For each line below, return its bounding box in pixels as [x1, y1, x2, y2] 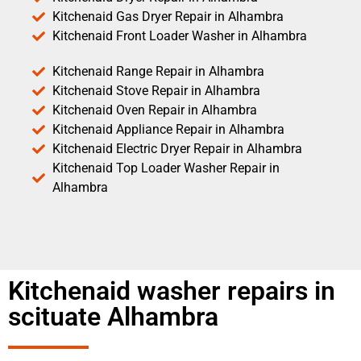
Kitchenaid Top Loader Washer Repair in [52, 160, 280, 176]
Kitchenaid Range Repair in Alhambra [52, 63, 264, 79]
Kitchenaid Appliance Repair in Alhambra [52, 121, 284, 137]
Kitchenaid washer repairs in [8, 275, 335, 306]
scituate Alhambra [8, 301, 218, 332]
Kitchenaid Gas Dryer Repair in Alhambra [52, 8, 284, 24]
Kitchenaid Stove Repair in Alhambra [52, 82, 260, 98]
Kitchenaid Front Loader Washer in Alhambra [52, 27, 307, 44]
